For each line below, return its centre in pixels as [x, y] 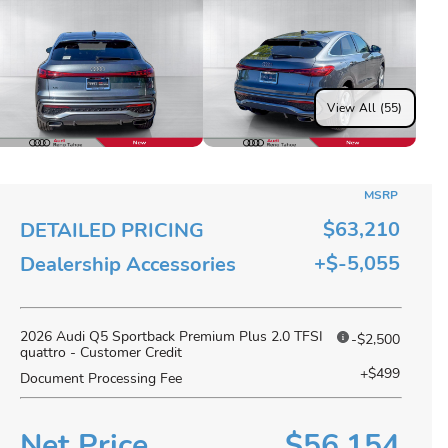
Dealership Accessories [128, 264]
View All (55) [365, 107]
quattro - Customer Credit [101, 352]
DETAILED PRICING [112, 230]
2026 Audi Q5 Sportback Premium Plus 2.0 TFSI [171, 336]
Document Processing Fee [101, 378]
